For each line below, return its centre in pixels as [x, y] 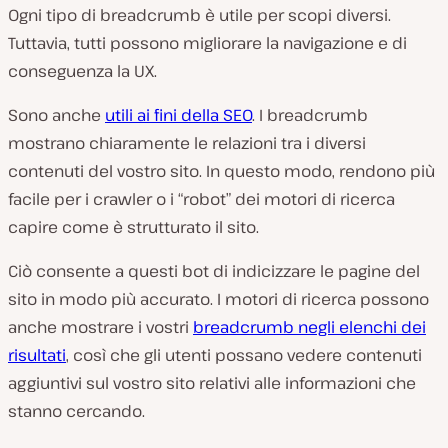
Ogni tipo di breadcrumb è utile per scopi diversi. [199, 14]
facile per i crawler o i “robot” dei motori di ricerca [201, 198]
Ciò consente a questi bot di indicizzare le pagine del [214, 270]
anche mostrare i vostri [100, 326]
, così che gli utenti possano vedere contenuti [244, 354]
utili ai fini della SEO [178, 114]
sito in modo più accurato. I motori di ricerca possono [218, 298]
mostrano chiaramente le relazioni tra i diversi [187, 142]
